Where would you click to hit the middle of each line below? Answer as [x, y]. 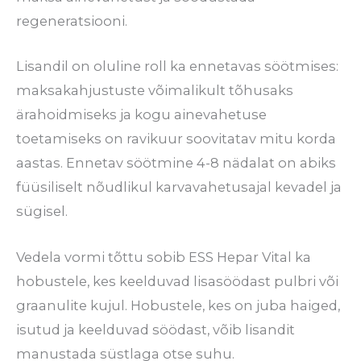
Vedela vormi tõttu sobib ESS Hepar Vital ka [164, 257]
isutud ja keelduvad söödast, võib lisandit [156, 329]
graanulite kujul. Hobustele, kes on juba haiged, [178, 305]
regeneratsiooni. [72, 21]
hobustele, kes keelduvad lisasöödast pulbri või [177, 281]
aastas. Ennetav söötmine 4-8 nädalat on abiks [176, 163]
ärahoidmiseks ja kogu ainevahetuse [141, 115]
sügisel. [42, 212]
